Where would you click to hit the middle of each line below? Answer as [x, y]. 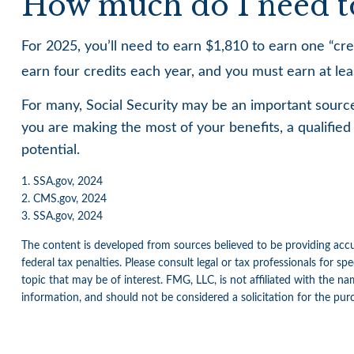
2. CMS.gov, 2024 [64, 199]
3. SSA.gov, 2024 [62, 216]
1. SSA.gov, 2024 [62, 181]
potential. [50, 150]
